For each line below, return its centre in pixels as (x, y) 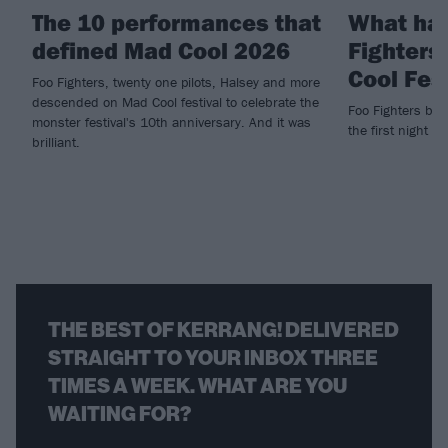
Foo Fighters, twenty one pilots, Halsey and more (176, 81)
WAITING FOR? (119, 413)
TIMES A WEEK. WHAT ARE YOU (197, 385)
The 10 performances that (176, 21)
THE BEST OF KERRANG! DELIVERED (223, 329)
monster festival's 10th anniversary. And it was (171, 121)
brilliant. (56, 141)
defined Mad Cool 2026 (161, 49)
